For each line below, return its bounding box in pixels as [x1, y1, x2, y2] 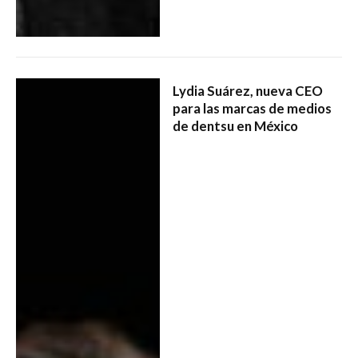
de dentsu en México [172, 117, 298, 135]
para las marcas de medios [172, 100, 332, 117]
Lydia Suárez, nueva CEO [172, 82, 323, 100]
